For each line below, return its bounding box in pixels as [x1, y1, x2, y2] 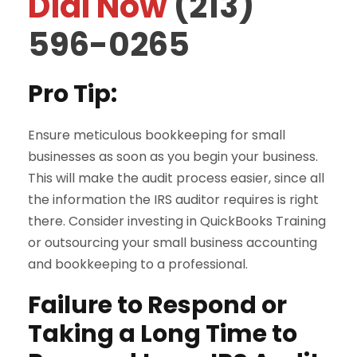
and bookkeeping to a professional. [28, 254, 248, 273]
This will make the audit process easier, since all [28, 168, 324, 187]
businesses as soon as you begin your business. [28, 147, 318, 166]
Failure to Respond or [28, 288, 287, 322]
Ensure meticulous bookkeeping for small [28, 125, 285, 144]
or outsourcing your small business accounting [28, 233, 317, 252]
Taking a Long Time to [28, 316, 297, 351]
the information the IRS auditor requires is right [28, 190, 319, 209]
